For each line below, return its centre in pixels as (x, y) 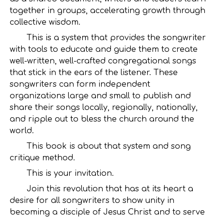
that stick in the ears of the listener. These (94, 73)
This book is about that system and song (100, 147)
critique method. (42, 158)
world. (22, 131)
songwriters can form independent (80, 85)
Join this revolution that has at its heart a (101, 189)
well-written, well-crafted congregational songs (103, 61)
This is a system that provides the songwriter (108, 38)
